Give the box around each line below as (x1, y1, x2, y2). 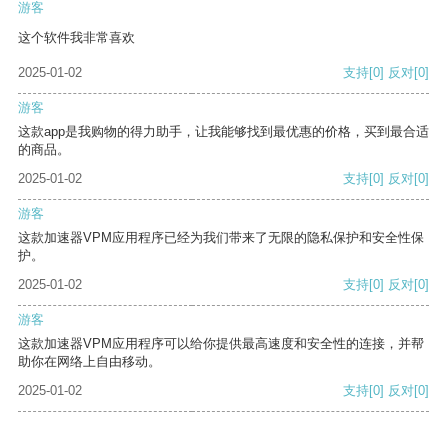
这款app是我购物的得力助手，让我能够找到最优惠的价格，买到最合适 (18, 124, 429, 140)
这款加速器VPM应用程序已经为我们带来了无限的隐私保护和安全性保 (18, 230, 424, 246)
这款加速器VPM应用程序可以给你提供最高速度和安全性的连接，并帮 (18, 336, 424, 352)
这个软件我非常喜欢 (18, 30, 135, 46)
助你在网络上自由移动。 (18, 354, 161, 370)
